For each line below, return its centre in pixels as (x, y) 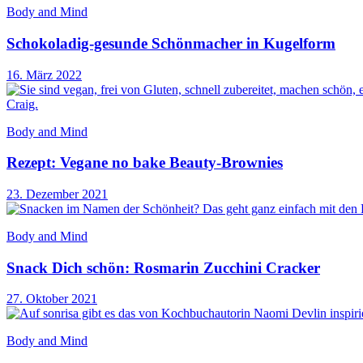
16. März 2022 (44, 75)
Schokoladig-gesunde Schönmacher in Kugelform (171, 43)
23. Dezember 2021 (57, 194)
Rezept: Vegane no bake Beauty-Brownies (145, 163)
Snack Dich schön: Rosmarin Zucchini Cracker (163, 267)
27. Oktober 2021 (52, 299)
